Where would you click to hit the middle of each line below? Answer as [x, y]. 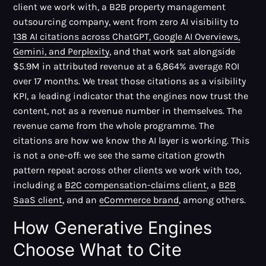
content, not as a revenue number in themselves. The [128, 111]
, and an [81, 200]
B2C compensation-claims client [136, 185]
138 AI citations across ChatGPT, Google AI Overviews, [127, 37]
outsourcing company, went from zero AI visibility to [126, 22]
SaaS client [38, 200]
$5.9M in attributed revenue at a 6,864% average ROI [126, 66]
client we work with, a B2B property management [120, 7]
